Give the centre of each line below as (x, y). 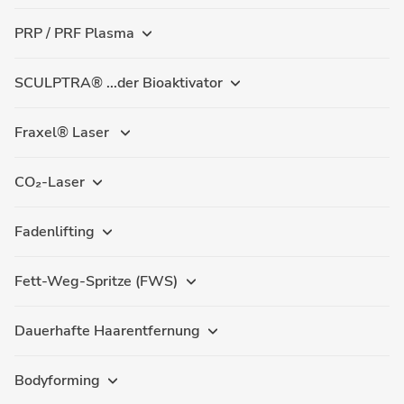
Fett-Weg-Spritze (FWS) (96, 281)
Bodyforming (57, 381)
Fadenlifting (55, 232)
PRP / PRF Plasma (74, 33)
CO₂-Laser (50, 182)
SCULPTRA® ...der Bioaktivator (119, 83)
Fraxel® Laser (64, 133)
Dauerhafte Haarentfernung (107, 331)
